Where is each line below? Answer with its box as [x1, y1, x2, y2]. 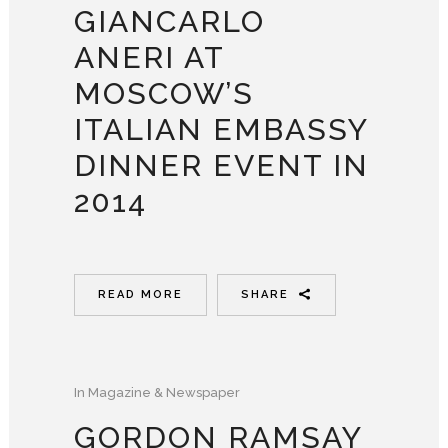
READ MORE [98, 287, 183, 301]
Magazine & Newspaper [88, 384, 240, 400]
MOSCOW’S [74, 75, 254, 111]
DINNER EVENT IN [74, 147, 369, 183]
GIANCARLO [74, 3, 265, 39]
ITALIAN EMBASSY [74, 111, 368, 147]
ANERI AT [74, 39, 224, 75]
